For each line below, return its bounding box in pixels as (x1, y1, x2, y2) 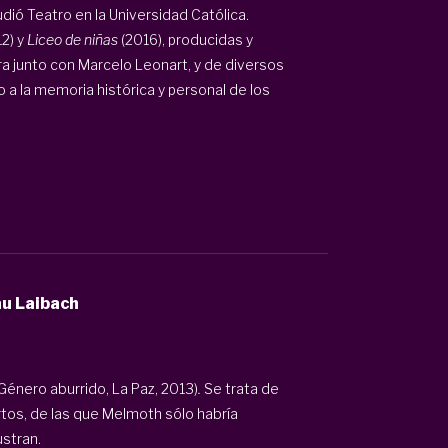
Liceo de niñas (26, 30, 118, 48)
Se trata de (200, 379, 279, 397)
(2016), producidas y (117, 30, 253, 48)
